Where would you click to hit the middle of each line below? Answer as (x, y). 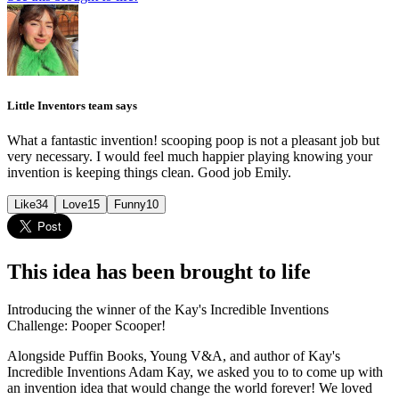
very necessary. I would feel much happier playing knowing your (190, 157)
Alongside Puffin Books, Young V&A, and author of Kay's (174, 355)
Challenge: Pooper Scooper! (86, 325)
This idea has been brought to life (159, 272)
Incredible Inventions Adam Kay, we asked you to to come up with (195, 371)
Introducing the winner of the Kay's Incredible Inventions (168, 309)
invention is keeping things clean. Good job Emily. (149, 173)
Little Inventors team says (72, 105)
